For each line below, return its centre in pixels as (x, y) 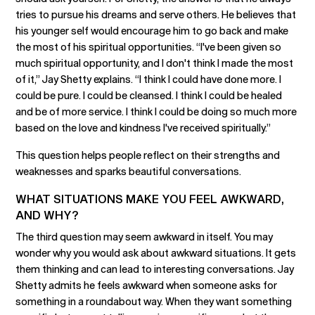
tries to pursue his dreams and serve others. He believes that (156, 14)
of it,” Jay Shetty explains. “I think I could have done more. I (149, 79)
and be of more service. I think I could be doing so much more (156, 111)
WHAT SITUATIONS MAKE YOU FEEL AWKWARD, (150, 199)
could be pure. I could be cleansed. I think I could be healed (149, 95)
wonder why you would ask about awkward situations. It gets (156, 253)
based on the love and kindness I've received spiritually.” (143, 128)
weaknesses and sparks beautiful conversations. (129, 171)
